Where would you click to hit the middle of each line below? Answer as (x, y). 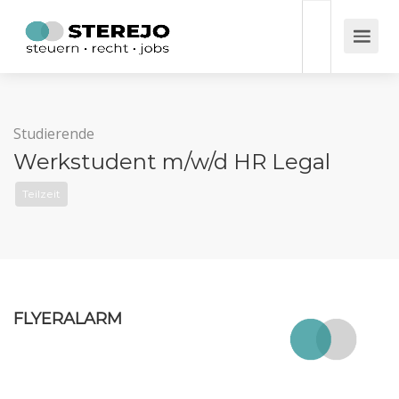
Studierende (54, 134)
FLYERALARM (68, 319)
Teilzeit (41, 194)
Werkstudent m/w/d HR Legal (172, 162)
